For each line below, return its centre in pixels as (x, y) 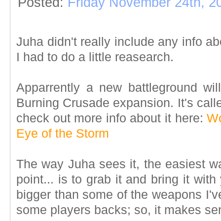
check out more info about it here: (112, 118)
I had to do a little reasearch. (95, 57)
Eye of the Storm (63, 133)
